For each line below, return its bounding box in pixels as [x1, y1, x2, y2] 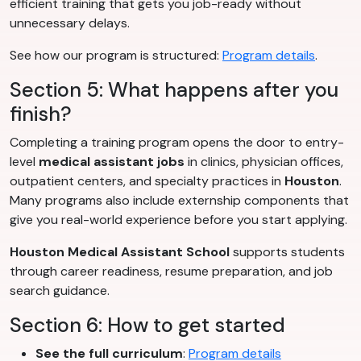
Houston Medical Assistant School [10, 243, 230, 261]
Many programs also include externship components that [10, 192, 349, 210]
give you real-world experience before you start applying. [10, 211, 347, 229]
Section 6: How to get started [10, 312, 285, 339]
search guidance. [10, 282, 110, 300]
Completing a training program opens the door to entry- [10, 134, 344, 151]
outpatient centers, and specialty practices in [10, 172, 284, 190]
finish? [10, 101, 72, 128]
